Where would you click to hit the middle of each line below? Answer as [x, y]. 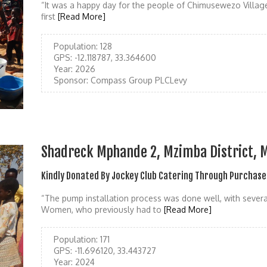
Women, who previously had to [103, 210]
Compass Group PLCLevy [138, 80]
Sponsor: [71, 80]
